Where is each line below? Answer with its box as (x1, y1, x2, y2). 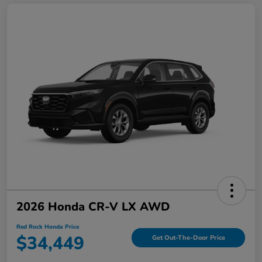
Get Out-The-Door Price (151, 233, 225, 243)
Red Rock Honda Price (16, 222, 79, 231)
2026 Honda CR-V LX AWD (16, 198, 170, 215)
